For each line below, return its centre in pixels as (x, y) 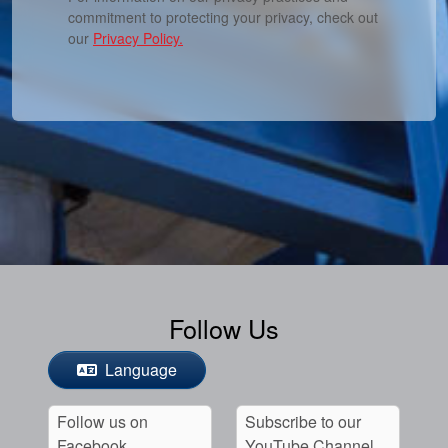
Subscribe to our (303, 421)
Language (139, 369)
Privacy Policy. (138, 37)
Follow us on (102, 421)
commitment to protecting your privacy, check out (223, 16)
